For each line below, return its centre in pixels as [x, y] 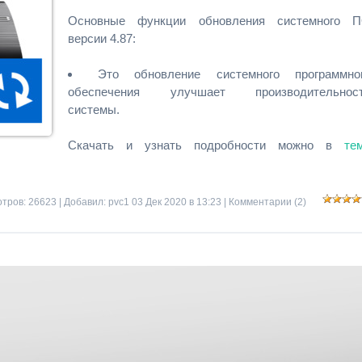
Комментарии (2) [267, 202]
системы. [94, 109]
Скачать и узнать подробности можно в [206, 145]
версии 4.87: [102, 38]
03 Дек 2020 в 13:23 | [179, 202]
